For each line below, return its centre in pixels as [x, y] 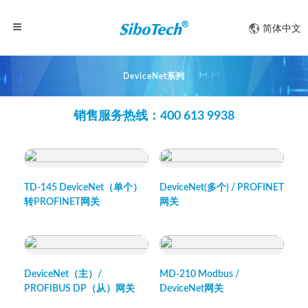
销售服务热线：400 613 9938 [154, 116]
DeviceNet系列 [154, 76]
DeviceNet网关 [191, 289]
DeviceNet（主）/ [63, 274]
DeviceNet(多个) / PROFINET [222, 188]
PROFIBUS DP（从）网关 [79, 289]
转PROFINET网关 [62, 202]
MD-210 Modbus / [199, 274]
